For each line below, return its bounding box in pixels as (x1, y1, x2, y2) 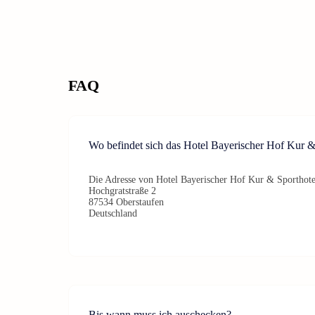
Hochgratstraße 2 (89, 185, 156, 196)
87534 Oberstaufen (89, 196, 164, 207)
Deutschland (89, 207, 137, 219)
